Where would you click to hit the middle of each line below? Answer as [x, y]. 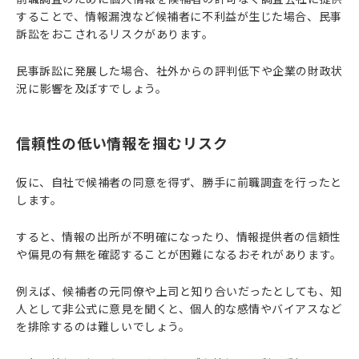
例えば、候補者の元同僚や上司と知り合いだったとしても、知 [179, 291]
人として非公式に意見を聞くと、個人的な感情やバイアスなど [179, 309]
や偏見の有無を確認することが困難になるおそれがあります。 [179, 254]
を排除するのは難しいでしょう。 [103, 326]
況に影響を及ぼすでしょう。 [92, 88]
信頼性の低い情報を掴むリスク [122, 143]
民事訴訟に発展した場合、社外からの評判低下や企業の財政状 [179, 71]
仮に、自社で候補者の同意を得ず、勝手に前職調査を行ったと [179, 182]
